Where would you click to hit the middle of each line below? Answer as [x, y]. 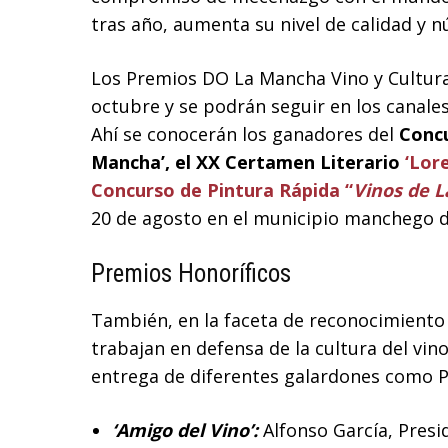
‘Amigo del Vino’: [185, 430]
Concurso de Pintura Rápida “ [222, 190]
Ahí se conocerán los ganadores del [245, 134]
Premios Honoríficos [191, 274]
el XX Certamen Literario [290, 162]
